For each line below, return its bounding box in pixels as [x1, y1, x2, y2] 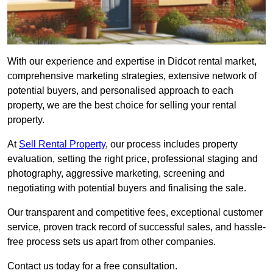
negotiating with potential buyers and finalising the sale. [7, 183, 246, 194]
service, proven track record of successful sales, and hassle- [7, 222, 266, 233]
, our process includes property [105, 139, 238, 150]
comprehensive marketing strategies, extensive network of [7, 71, 257, 82]
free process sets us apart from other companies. [7, 236, 218, 247]
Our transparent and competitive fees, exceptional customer [7, 207, 263, 218]
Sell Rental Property [19, 139, 105, 150]
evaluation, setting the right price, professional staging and [7, 154, 258, 165]
